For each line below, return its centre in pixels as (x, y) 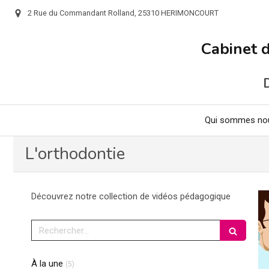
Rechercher (56, 225)
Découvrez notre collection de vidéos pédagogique (131, 196)
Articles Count (98, 262)
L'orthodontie (75, 154)
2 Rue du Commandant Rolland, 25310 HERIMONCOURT (123, 13)
